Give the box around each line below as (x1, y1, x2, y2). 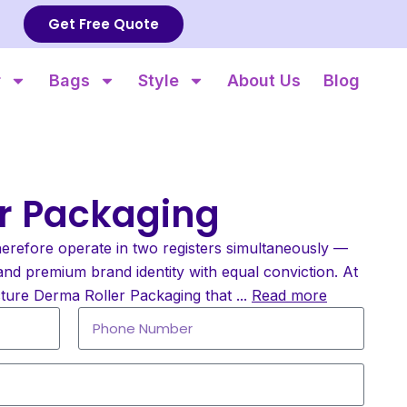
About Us (227, 70, 301, 90)
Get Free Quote (48, 15, 159, 34)
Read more (252, 285, 327, 304)
